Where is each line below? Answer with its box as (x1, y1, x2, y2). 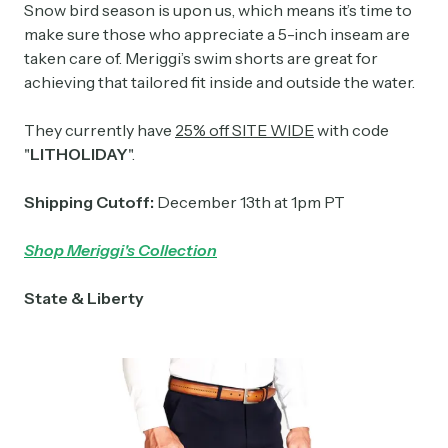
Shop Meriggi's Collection (24, 240, 217, 261)
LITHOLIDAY (30, 144, 128, 165)
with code (314, 120, 389, 141)
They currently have (24, 120, 175, 141)
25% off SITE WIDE (175, 120, 314, 141)
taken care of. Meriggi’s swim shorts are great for (24, 48, 378, 69)
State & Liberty (24, 288, 144, 309)
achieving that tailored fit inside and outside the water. (24, 72, 418, 93)
